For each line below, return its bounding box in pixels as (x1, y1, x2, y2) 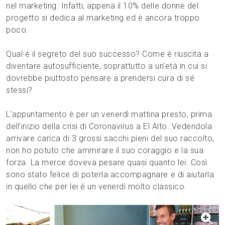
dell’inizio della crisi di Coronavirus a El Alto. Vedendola (6, 122, 212, 132)
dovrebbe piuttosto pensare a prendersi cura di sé (6, 73, 195, 83)
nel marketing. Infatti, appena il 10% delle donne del (6, 1, 199, 11)
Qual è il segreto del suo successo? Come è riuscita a (6, 49, 209, 59)
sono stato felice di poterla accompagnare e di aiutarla (6, 170, 214, 180)
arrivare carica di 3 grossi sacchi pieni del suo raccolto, (6, 134, 214, 144)
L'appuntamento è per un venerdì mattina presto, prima (6, 109, 212, 120)
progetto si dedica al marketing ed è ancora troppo (6, 13, 200, 23)
